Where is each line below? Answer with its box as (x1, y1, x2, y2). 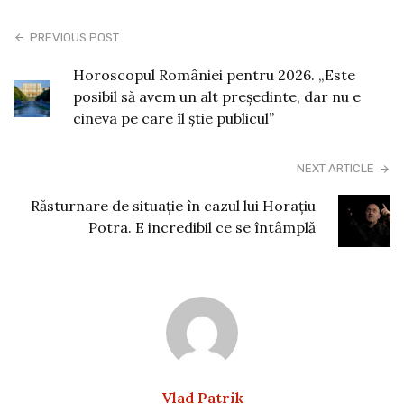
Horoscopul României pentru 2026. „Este (72, 65, 355, 84)
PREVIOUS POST (30, 30, 120, 44)
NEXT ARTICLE (296, 161, 374, 175)
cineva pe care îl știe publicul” (72, 108, 274, 127)
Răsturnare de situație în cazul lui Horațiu (30, 196, 316, 215)
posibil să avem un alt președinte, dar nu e (72, 87, 361, 106)
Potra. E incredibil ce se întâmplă (87, 217, 316, 236)
